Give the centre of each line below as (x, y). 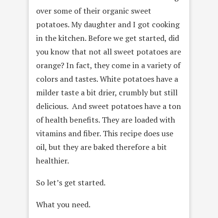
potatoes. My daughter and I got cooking (108, 25)
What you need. (63, 205)
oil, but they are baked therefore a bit (101, 147)
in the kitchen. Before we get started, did (108, 38)
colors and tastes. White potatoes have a (107, 79)
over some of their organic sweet (94, 11)
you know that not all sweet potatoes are (109, 52)
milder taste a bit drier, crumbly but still (107, 93)
